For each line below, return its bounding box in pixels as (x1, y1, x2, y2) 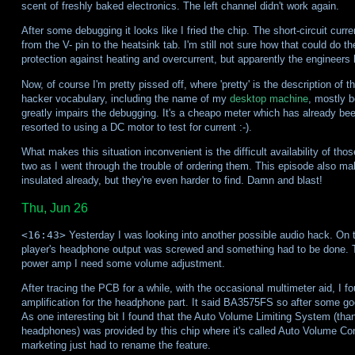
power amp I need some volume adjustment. (21, 258, 225, 270)
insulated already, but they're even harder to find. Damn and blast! (21, 174, 323, 187)
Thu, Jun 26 (21, 201, 88, 216)
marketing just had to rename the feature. (21, 339, 211, 352)
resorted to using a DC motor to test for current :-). (21, 120, 252, 133)
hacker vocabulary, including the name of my (21, 92, 230, 105)
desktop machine (229, 92, 308, 105)
